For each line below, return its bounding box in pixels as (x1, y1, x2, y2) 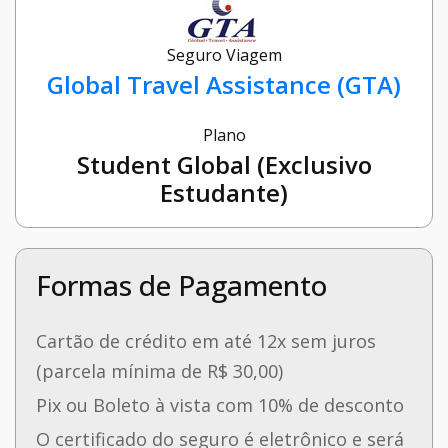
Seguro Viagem (166, 44, 282, 67)
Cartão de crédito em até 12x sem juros (36, 329, 376, 354)
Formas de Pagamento (36, 266, 327, 305)
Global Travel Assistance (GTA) (47, 68, 401, 102)
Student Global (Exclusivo (76, 148, 372, 182)
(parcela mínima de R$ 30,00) (36, 359, 283, 384)
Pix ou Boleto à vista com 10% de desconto (36, 393, 404, 418)
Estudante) (160, 176, 288, 210)
